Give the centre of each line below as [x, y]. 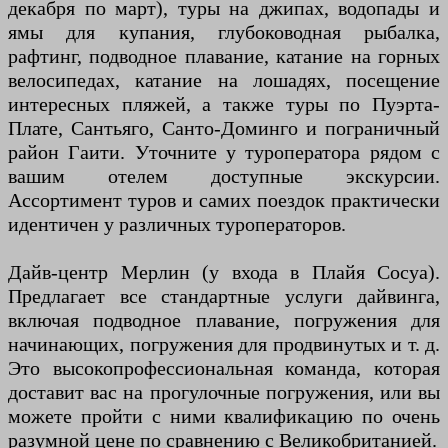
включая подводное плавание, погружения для [224, 320]
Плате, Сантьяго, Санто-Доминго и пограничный [224, 128]
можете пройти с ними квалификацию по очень [224, 416]
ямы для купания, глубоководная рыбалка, [224, 32]
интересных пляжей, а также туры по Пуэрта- [224, 104]
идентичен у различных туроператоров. [177, 224]
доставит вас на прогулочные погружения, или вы [224, 392]
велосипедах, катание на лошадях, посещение [224, 80]
